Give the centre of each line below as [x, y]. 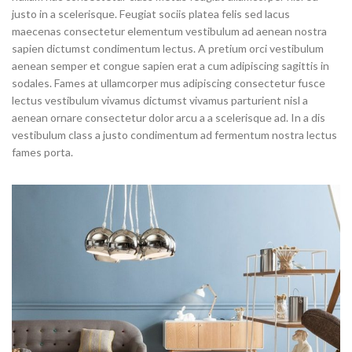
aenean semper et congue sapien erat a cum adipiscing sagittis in [170, 66]
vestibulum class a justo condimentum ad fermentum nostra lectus [174, 135]
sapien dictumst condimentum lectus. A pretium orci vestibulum [168, 49]
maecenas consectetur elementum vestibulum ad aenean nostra [169, 31]
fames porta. [42, 152]
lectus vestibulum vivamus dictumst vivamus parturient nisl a [160, 101]
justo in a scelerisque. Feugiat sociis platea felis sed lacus [151, 14]
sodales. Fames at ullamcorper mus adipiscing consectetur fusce [169, 83]
